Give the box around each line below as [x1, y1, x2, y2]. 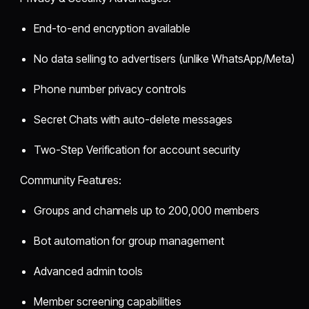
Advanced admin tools [34, 263, 143, 278]
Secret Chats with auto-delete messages [34, 112, 233, 126]
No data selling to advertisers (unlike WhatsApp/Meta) [34, 51, 295, 66]
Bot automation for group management [34, 233, 224, 248]
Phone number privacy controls [34, 81, 186, 96]
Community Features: [20, 172, 122, 187]
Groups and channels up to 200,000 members [34, 203, 260, 217]
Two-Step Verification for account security [34, 142, 241, 157]
